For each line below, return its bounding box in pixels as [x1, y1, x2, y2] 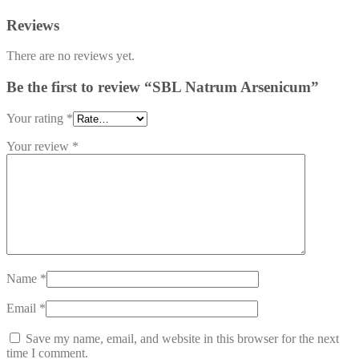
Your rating [6, 111, 67, 125]
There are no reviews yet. [6, 49, 135, 63]
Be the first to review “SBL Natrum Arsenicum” [6, 79, 319, 95]
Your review [6, 139, 72, 153]
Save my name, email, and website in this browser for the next [26, 331, 339, 345]
